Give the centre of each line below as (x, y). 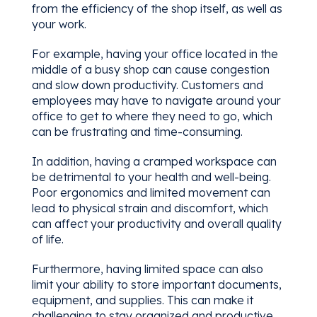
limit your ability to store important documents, (156, 284)
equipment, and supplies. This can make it (142, 300)
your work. (59, 24)
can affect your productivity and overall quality (156, 223)
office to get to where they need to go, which (152, 116)
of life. (47, 239)
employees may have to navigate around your (156, 100)
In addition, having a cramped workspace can (154, 161)
